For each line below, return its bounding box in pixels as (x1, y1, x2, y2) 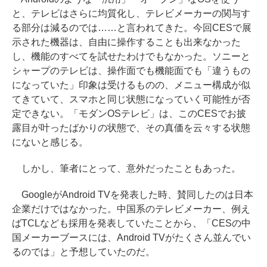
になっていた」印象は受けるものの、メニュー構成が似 (12, 79, 250, 90)
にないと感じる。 (12, 136, 88, 147)
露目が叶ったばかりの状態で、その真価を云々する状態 (12, 122, 250, 133)
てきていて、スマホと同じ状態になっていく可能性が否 (12, 94, 250, 104)
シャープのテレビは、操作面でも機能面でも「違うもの (12, 65, 250, 76)
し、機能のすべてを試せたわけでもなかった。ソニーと (12, 51, 250, 61)
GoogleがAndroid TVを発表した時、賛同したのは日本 (12, 189, 253, 200)
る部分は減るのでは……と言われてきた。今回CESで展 (12, 22, 252, 33)
